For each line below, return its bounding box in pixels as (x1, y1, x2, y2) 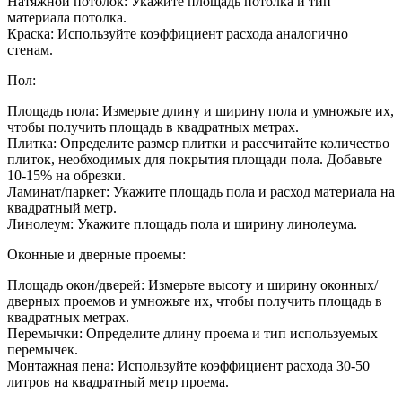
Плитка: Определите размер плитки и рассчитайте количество (7, 135, 389, 151)
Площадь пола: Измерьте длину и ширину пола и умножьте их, (7, 102, 394, 118)
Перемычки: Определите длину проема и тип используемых (7, 325, 378, 341)
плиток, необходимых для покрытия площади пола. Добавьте (7, 151, 382, 167)
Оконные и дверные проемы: (7, 246, 186, 262)
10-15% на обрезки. (7, 167, 126, 183)
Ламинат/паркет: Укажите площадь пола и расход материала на (7, 183, 395, 199)
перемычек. (7, 341, 78, 357)
